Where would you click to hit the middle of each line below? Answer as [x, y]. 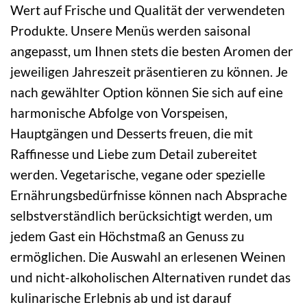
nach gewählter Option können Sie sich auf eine [147, 92]
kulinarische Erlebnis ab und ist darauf [121, 297]
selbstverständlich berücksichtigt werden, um [142, 215]
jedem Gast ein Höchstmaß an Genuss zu [127, 236]
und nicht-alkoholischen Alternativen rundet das [150, 277]
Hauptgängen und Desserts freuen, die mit [132, 133]
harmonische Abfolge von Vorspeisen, [119, 112]
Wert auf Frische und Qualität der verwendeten [148, 10]
